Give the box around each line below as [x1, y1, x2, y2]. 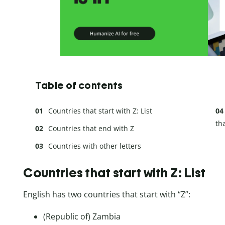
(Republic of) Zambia [43, 210, 121, 222]
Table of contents [35, 79, 123, 92]
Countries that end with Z [48, 124, 134, 134]
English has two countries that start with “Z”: [23, 188, 190, 200]
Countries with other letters [48, 141, 141, 151]
